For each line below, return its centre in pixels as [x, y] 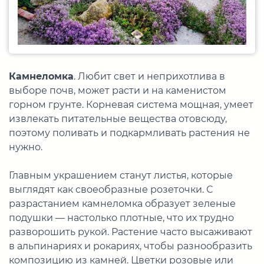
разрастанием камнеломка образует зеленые [122, 204]
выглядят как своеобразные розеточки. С [111, 190]
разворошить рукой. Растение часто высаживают [131, 232]
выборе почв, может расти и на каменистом [118, 91]
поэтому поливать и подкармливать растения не [129, 133]
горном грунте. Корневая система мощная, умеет [131, 105]
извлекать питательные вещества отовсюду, [118, 119]
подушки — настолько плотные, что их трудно [121, 218]
